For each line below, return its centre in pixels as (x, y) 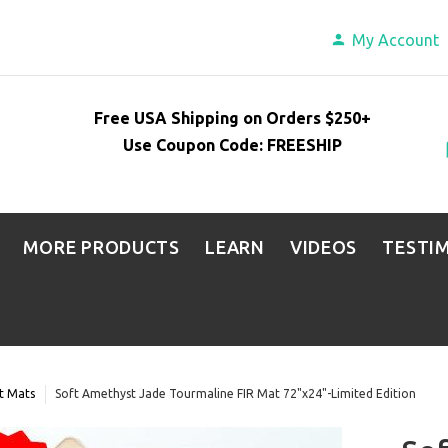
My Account (396, 40)
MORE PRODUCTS (101, 247)
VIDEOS (323, 247)
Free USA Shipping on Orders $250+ (233, 117)
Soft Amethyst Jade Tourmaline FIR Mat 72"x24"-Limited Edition (235, 394)
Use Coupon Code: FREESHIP (233, 144)
